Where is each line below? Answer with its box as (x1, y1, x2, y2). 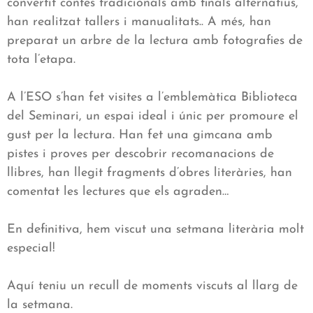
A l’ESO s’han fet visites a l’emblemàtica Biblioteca (7, 91, 298, 105)
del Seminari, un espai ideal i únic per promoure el (7, 110, 298, 124)
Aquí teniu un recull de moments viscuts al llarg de (7, 279, 298, 293)
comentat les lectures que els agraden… (7, 185, 228, 199)
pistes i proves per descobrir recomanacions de (7, 147, 274, 161)
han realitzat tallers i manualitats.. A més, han (7, 15, 271, 29)
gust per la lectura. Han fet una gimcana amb (7, 129, 272, 143)
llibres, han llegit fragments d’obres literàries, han (7, 166, 292, 180)
